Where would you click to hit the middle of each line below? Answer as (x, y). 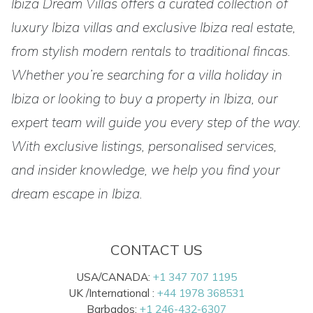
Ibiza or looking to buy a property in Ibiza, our (144, 98)
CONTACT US (156, 249)
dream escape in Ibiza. (77, 193)
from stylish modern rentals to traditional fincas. (151, 51)
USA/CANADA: (115, 277)
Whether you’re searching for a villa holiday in (147, 74)
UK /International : (113, 293)
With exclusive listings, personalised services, (144, 146)
